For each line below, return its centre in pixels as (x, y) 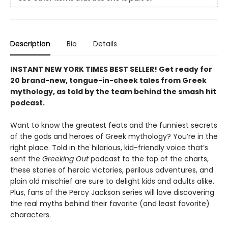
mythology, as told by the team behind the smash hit (113, 92)
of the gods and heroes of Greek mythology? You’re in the (114, 136)
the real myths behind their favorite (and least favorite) (110, 204)
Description (30, 44)
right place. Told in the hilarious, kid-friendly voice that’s (109, 148)
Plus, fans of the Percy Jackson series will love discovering (112, 192)
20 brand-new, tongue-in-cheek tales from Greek (108, 80)
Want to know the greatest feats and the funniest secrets (114, 125)
